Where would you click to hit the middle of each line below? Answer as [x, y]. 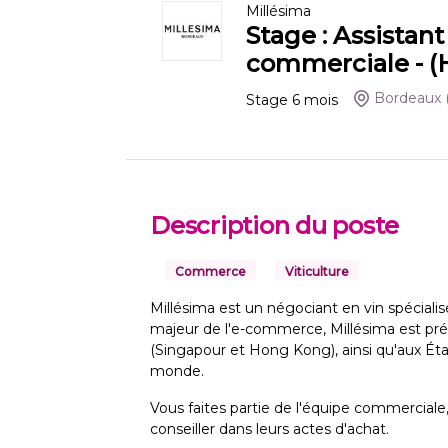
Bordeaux [408, 98]
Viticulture [317, 272]
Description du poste [275, 226]
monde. [179, 371]
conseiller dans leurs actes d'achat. [269, 429]
